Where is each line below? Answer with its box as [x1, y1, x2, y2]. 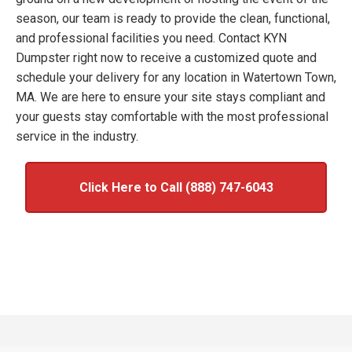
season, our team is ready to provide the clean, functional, [16, 11, 330, 27]
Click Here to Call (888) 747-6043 [79, 180, 273, 196]
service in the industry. [16, 129, 138, 145]
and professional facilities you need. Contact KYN [16, 31, 287, 46]
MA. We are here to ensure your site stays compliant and [16, 90, 325, 105]
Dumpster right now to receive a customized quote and [16, 50, 317, 66]
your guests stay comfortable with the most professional [16, 109, 328, 125]
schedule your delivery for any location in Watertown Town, [16, 70, 336, 86]
